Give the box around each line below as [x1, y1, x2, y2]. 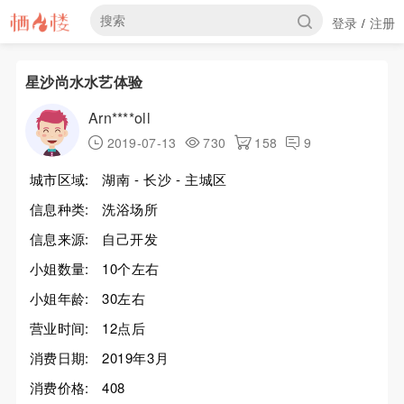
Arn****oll [87, 107, 151, 128]
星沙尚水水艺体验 [24, 71, 143, 92]
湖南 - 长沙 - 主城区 [101, 170, 227, 188]
